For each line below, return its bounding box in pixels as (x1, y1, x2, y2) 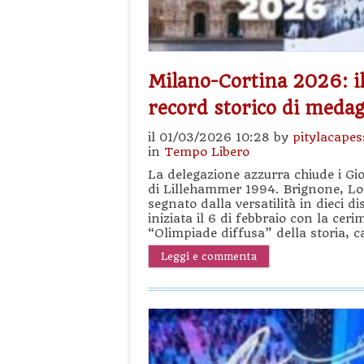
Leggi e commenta (161, 250, 257, 262)
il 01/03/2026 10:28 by (148, 130, 292, 145)
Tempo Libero (164, 145, 249, 159)
